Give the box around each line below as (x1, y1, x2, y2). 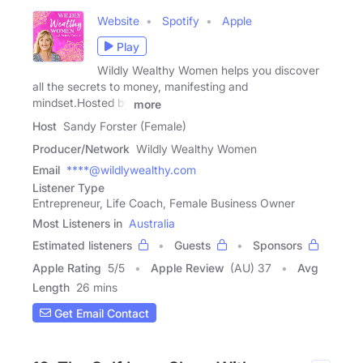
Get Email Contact (51, 305, 149, 320)
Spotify (162, 14, 199, 28)
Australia (129, 216, 175, 231)
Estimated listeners (32, 238, 132, 253)
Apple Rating (32, 261, 101, 275)
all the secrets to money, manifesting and (32, 79, 248, 94)
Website (97, 14, 139, 28)
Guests (174, 238, 211, 253)
